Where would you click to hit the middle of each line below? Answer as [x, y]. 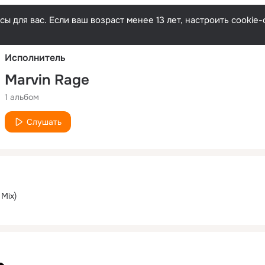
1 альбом [22, 97]
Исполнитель [35, 57]
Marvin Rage [47, 80]
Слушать [44, 122]
